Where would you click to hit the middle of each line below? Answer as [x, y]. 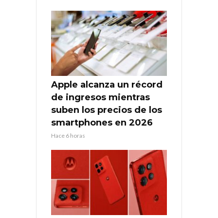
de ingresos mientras [100, 97]
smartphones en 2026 [102, 122]
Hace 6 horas [68, 135]
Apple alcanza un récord [107, 84]
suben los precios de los [107, 110]
